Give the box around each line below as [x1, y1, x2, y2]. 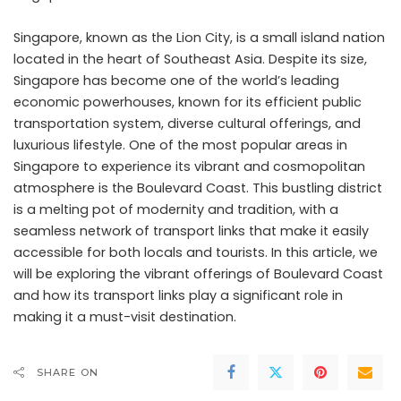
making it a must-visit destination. [13, 308, 236, 327]
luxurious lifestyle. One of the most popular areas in [13, 136, 347, 155]
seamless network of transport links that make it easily [13, 222, 369, 241]
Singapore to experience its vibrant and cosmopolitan [13, 158, 365, 176]
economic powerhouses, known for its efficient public [13, 93, 362, 112]
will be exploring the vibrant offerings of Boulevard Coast [13, 265, 383, 284]
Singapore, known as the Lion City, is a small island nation [13, 29, 385, 47]
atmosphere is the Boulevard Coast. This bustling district [13, 179, 382, 198]
